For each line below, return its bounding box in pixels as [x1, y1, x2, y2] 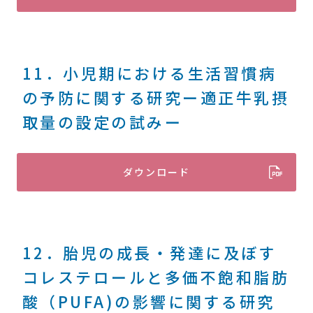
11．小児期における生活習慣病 [22, 61, 277, 84]
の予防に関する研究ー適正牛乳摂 [22, 86, 290, 108]
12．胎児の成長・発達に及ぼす [22, 241, 277, 263]
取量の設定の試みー [22, 110, 183, 133]
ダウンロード [123, 165, 190, 179]
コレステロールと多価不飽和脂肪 [22, 265, 290, 288]
